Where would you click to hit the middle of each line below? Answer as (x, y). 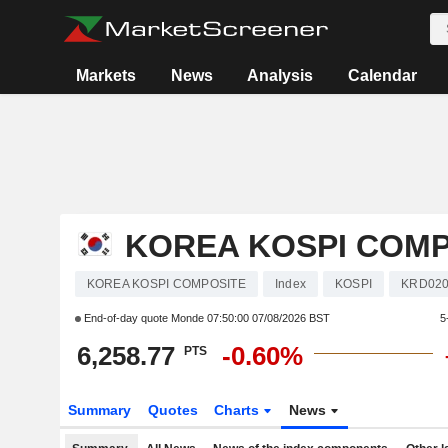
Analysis (280, 75)
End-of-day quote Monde (143, 318)
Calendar (382, 75)
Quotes (172, 410)
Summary (99, 410)
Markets (106, 75)
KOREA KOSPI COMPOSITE (166, 284)
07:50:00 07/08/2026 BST (268, 318)
